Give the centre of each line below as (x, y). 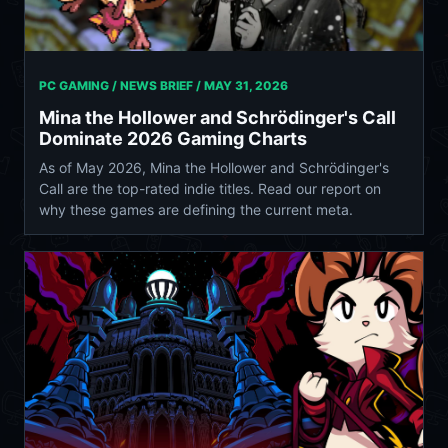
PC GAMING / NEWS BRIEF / (121, 86)
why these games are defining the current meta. (196, 210)
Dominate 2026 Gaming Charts (173, 139)
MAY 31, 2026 (246, 86)
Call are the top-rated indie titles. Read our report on (210, 189)
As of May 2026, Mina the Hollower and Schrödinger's (214, 168)
